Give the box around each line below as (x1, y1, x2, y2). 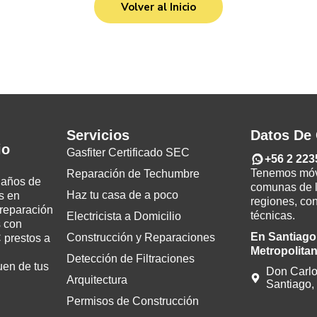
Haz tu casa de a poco (67, 189, 179, 202)
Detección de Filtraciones (67, 253, 195, 265)
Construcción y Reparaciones (67, 231, 216, 244)
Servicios (67, 127, 130, 144)
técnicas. (250, 209, 295, 222)
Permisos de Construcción (67, 295, 200, 308)
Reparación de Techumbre (67, 168, 200, 180)
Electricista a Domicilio (67, 210, 182, 223)
